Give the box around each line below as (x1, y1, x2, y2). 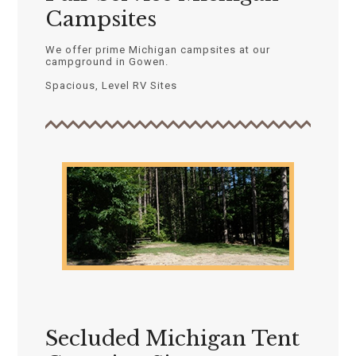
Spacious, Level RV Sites (44, 79, 177, 91)
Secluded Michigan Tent (44, 326, 300, 351)
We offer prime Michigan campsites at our (44, 44, 270, 56)
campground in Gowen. (44, 56, 168, 68)
